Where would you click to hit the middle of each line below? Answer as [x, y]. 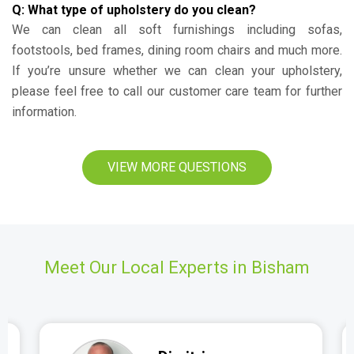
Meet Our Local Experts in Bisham [177, 267]
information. [44, 112]
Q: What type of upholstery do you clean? [134, 10]
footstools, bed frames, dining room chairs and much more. [177, 50]
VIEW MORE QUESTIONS [177, 167]
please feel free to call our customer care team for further [177, 91]
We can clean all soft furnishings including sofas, [177, 30]
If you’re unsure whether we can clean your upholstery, [177, 71]
